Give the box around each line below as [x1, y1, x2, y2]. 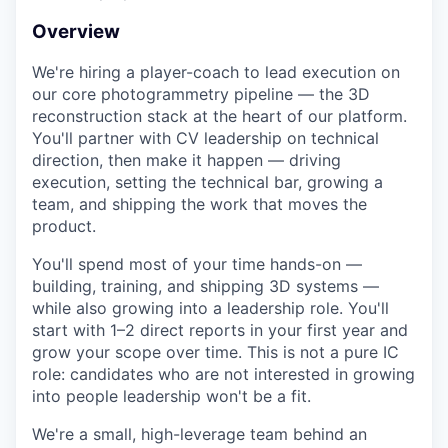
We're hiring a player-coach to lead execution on [32, 62, 400, 83]
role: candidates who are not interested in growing [32, 364, 415, 385]
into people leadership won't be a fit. [32, 386, 311, 407]
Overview [32, 19, 120, 43]
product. [32, 216, 96, 237]
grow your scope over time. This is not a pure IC [32, 342, 399, 363]
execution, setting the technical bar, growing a [32, 172, 383, 193]
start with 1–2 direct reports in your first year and [32, 320, 408, 341]
